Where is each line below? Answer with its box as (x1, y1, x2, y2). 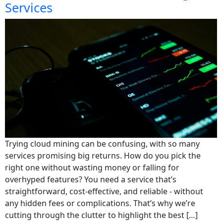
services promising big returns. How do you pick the (5, 150, 201, 161)
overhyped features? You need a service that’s (5, 173, 176, 185)
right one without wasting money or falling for (5, 162, 179, 173)
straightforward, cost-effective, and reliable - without (5, 185, 203, 197)
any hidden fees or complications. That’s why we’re (5, 197, 195, 209)
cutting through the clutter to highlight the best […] (5, 209, 198, 221)
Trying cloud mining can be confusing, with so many (5, 138, 200, 149)
